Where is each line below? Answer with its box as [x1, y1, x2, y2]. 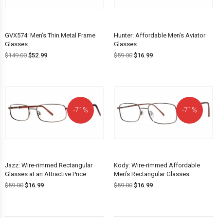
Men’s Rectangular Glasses [114, 170, 189, 178]
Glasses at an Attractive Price [5, 170, 86, 178]
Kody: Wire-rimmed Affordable [114, 162, 200, 169]
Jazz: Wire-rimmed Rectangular [5, 162, 92, 169]
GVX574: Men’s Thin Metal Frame [5, 31, 95, 39]
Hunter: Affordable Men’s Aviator [114, 31, 205, 39]
